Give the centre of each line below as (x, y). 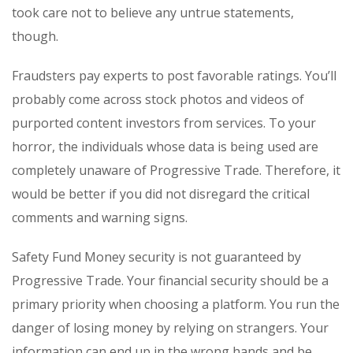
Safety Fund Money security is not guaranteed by (156, 257)
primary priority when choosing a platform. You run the (176, 305)
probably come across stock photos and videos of (158, 100)
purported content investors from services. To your (164, 123)
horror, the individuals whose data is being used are (165, 147)
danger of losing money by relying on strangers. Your (170, 328)
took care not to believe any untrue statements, (153, 13)
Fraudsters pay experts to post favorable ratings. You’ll (174, 76)
